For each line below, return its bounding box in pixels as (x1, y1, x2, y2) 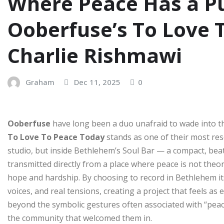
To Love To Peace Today (7, 131, 104, 143)
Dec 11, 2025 (74, 76, 120, 87)
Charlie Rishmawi (7, 41, 182, 69)
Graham (25, 76, 54, 87)
